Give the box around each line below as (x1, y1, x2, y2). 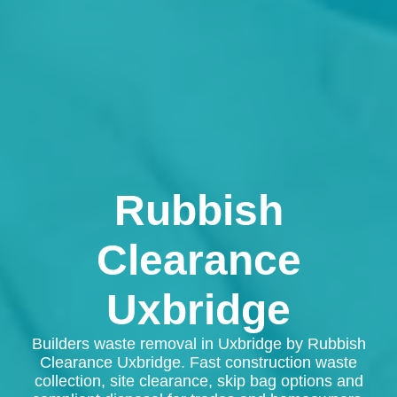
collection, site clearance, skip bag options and (34, 372, 363, 391)
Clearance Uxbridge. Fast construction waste (40, 354, 357, 372)
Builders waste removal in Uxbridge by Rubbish (31, 335, 366, 354)
